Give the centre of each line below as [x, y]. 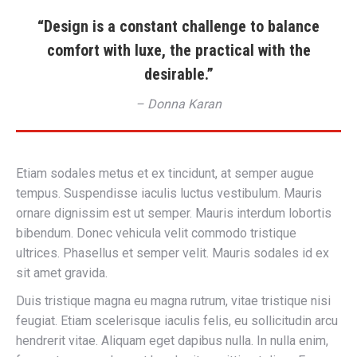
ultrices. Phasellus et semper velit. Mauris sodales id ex [173, 253]
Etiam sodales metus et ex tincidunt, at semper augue [165, 173]
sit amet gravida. [62, 273]
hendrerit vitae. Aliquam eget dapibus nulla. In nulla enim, [172, 340]
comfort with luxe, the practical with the [178, 50]
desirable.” [178, 74]
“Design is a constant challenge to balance [178, 26]
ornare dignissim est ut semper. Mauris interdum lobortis [174, 213]
